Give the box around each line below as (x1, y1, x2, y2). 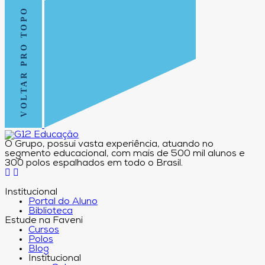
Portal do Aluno (28, 197, 98, 207)
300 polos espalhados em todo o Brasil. (5, 159, 183, 169)
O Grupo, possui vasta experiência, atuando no (5, 140, 214, 150)
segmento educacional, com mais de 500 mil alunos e (5, 149, 245, 159)
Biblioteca (28, 206, 73, 216)
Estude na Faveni (5, 216, 83, 226)
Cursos (28, 225, 59, 235)
